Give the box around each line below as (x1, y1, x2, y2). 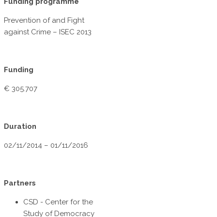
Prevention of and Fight (4, 16, 84, 25)
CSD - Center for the (23, 198, 93, 207)
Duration (4, 122, 36, 131)
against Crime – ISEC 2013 (4, 28, 92, 37)
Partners (4, 179, 36, 188)
